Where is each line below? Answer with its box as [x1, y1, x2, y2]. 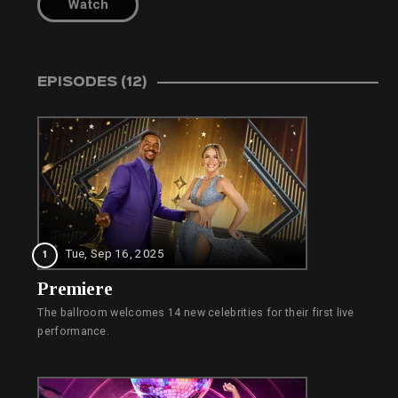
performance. [37, 325, 110, 338]
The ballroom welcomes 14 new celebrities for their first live [37, 306, 354, 320]
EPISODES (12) [37, 76, 147, 90]
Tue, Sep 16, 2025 [65, 246, 165, 261]
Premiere [37, 279, 114, 299]
